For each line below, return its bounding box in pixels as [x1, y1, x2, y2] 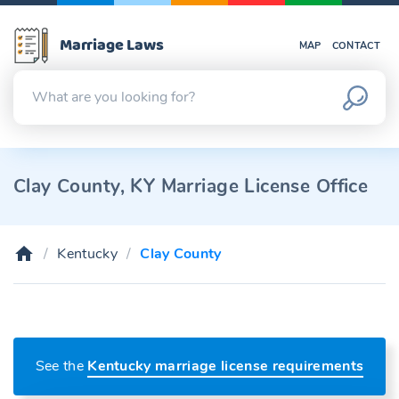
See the [35, 356, 88, 376]
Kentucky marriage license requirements [87, 356, 364, 376]
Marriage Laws [60, 30, 164, 60]
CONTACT [331, 39, 380, 53]
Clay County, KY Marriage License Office [13, 174, 369, 199]
